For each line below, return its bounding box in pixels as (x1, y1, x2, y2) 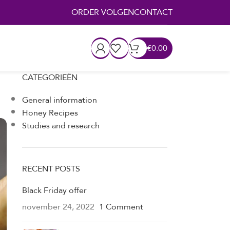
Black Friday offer (22, 182, 87, 198)
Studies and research (22, 118, 100, 133)
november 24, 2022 (22, 199, 94, 215)
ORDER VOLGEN (71, 4, 134, 20)
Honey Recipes (22, 105, 78, 121)
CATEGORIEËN (22, 69, 78, 85)
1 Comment (99, 199, 143, 215)
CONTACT (134, 4, 172, 20)
